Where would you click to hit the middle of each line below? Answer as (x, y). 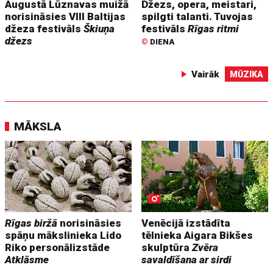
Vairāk (205, 75)
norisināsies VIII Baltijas (66, 17)
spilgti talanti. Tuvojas (197, 17)
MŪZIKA (246, 75)
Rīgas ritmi (214, 29)
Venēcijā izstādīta (186, 223)
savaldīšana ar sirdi (187, 260)
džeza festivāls (44, 29)
